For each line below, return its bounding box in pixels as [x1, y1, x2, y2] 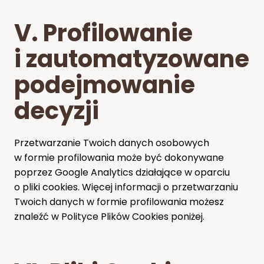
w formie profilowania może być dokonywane [14, 150, 224, 164]
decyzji [14, 94, 99, 127]
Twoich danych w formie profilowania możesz [14, 194, 224, 209]
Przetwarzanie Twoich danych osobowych [14, 136, 209, 150]
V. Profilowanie [14, 16, 193, 49]
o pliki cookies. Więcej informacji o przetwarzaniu [14, 180, 238, 194]
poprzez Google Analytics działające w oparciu [14, 165, 230, 179]
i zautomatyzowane [14, 42, 249, 75]
